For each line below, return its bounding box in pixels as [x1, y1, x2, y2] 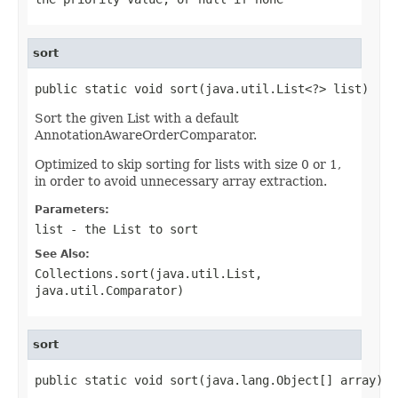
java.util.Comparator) [35, 283, 184, 298]
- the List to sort [63, 221, 198, 236]
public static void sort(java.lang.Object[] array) [35, 372, 383, 387]
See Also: [35, 247, 90, 260]
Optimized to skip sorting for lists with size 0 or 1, [35, 156, 341, 171]
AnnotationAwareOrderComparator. [35, 127, 257, 142]
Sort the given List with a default [35, 110, 239, 125]
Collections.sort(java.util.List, [35, 266, 262, 281]
